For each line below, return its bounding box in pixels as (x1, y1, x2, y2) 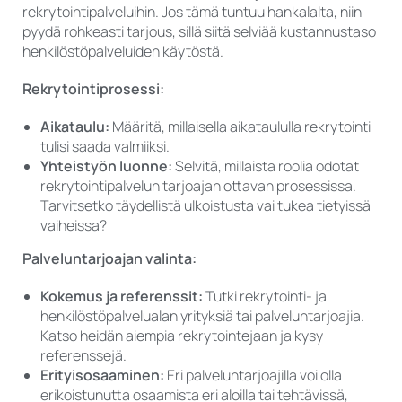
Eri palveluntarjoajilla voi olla (164, 365, 342, 386)
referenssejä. (40, 345, 127, 366)
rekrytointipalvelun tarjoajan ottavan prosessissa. (40, 176, 356, 197)
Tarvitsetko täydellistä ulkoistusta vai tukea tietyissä (40, 196, 371, 216)
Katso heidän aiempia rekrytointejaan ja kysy (40, 326, 323, 346)
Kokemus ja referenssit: (40, 286, 203, 307)
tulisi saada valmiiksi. (40, 136, 170, 157)
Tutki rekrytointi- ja (203, 286, 327, 307)
